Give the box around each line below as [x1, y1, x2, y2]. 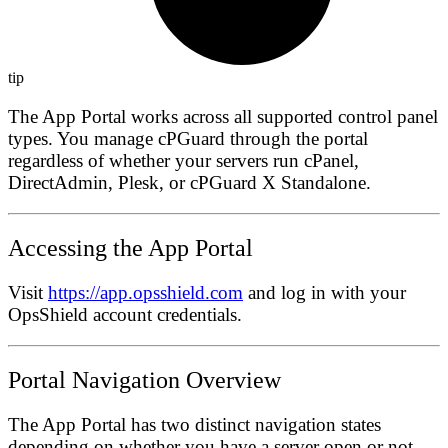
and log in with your [243, 281, 406, 303]
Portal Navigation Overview [8, 366, 281, 393]
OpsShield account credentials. [8, 303, 242, 325]
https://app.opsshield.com [48, 281, 243, 303]
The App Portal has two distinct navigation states [8, 413, 381, 435]
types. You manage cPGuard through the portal [8, 127, 368, 149]
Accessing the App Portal [8, 234, 253, 261]
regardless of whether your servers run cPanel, [8, 149, 359, 171]
